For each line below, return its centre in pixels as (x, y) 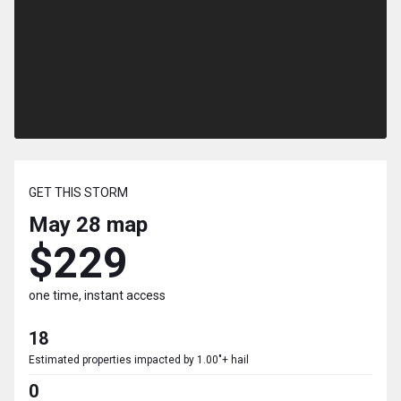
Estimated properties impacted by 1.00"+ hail (139, 360)
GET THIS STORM (78, 193)
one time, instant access (97, 296)
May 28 (65, 225)
